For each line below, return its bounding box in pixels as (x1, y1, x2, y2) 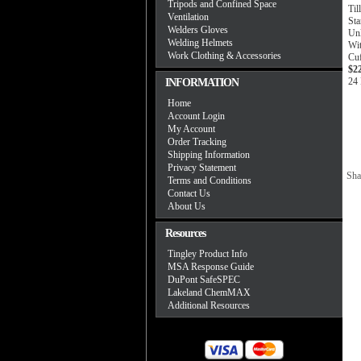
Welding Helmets (168, 37, 233, 48)
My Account (168, 123, 215, 135)
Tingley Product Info (168, 248, 247, 259)
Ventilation (168, 11, 209, 23)
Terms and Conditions (168, 175, 251, 186)
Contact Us (168, 188, 210, 199)
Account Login (168, 110, 225, 122)
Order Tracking (168, 136, 226, 147)
